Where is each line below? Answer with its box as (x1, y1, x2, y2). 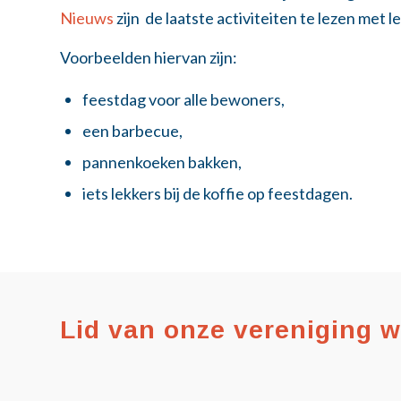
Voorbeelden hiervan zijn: (60, 47, 237, 67)
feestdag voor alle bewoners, (82, 90, 285, 110)
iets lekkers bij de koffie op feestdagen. (82, 183, 353, 204)
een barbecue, (82, 121, 183, 141)
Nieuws (60, 7, 114, 28)
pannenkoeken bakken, (82, 152, 242, 173)
